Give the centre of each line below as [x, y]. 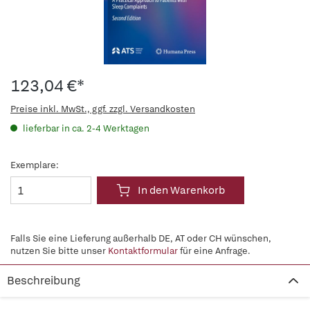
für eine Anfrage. [214, 251]
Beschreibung [44, 281]
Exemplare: [35, 165]
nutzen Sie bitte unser [59, 251]
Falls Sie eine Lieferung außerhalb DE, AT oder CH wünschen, [141, 238]
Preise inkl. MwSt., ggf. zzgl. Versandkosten [103, 109]
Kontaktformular [143, 251]
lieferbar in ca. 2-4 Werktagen [85, 128]
